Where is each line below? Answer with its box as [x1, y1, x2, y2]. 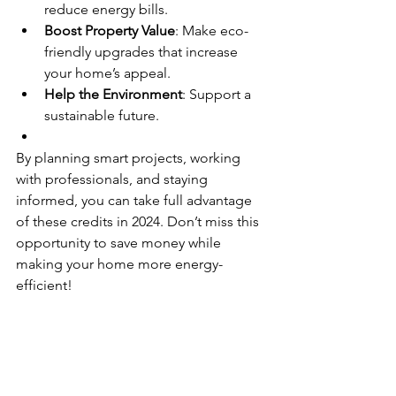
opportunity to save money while [16, 234, 225, 251]
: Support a [182, 86, 255, 103]
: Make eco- [175, 22, 248, 39]
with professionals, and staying [16, 171, 211, 187]
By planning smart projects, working [16, 149, 244, 166]
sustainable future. [44, 107, 159, 124]
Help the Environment [44, 86, 182, 103]
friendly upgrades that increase [44, 43, 241, 60]
